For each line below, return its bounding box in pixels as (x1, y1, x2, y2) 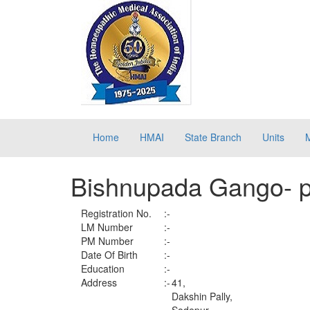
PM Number (81, 234, 134, 248)
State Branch (185, 130, 241, 144)
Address (81, 275, 117, 289)
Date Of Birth (81, 248, 138, 262)
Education (81, 262, 125, 275)
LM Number (81, 220, 133, 234)
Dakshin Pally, (172, 289, 232, 303)
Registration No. (81, 206, 152, 220)
